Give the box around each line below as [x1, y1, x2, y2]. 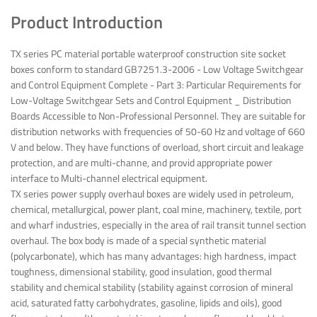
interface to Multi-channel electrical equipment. [11, 170, 207, 185]
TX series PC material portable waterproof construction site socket [11, 45, 286, 61]
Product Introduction [11, 8, 163, 35]
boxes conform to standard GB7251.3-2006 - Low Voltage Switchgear [11, 61, 304, 76]
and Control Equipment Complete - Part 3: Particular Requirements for [11, 76, 301, 92]
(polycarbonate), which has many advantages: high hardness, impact [11, 248, 296, 263]
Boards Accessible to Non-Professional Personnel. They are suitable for [11, 108, 306, 123]
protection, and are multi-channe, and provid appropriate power [11, 154, 272, 170]
